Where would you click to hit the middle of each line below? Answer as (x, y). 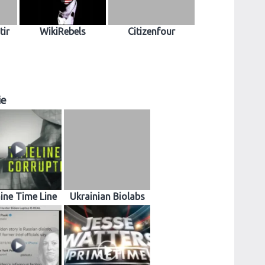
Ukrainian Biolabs (107, 197)
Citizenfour (151, 31)
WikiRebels (63, 31)
